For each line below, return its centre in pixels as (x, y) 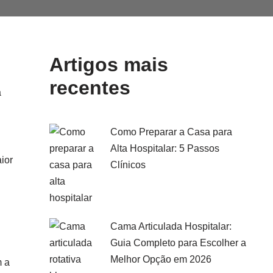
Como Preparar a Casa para (171, 132)
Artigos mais (109, 65)
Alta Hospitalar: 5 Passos (165, 148)
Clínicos (128, 165)
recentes (90, 88)
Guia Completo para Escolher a (178, 243)
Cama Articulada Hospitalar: (171, 226)
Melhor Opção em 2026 (161, 259)
